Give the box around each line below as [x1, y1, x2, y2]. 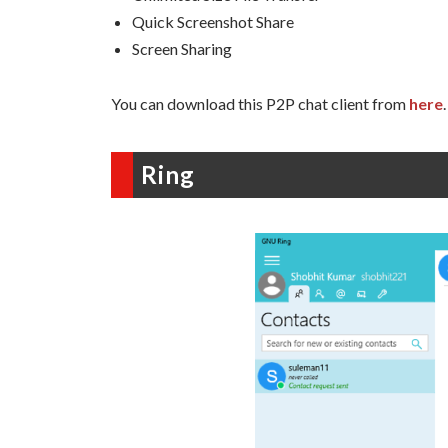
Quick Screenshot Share [132, 12, 294, 32]
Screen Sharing [132, 39, 232, 59]
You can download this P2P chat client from [111, 93, 409, 113]
